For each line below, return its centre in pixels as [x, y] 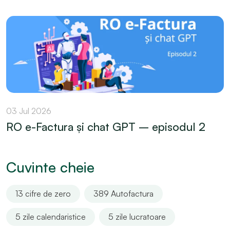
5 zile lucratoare [137, 216]
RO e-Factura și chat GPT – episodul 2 [106, 126]
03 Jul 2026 [29, 111]
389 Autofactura [123, 193]
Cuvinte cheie [50, 167]
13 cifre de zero [43, 193]
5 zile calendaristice [51, 216]
